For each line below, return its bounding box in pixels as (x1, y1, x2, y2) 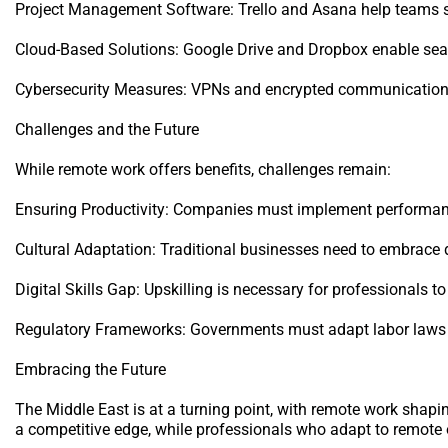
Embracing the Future (15, 359, 166, 379)
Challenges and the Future (15, 119, 199, 139)
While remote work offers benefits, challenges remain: (15, 159, 391, 179)
